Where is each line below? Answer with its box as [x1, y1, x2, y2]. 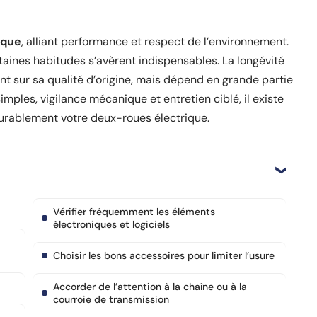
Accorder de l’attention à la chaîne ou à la [53, 280, 247, 293]
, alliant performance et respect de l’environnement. [21, 34, 289, 49]
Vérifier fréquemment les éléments [53, 205, 215, 218]
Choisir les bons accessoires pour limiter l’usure [53, 249, 275, 262]
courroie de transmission [53, 293, 169, 306]
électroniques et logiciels [53, 218, 170, 231]
